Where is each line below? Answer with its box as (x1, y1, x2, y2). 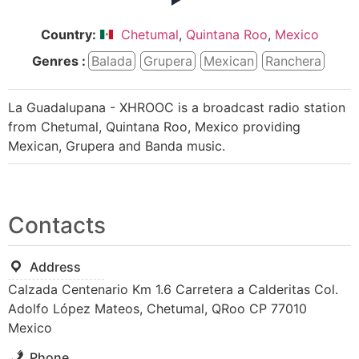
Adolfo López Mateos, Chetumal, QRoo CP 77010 (8, 301, 307, 317)
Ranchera (265, 53, 321, 69)
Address (30, 259, 81, 275)
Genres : (32, 53, 86, 69)
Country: (40, 26, 96, 42)
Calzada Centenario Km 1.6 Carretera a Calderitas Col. (8, 281, 338, 297)
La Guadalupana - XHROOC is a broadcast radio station (8, 99, 345, 115)
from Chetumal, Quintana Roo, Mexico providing (8, 119, 301, 135)
